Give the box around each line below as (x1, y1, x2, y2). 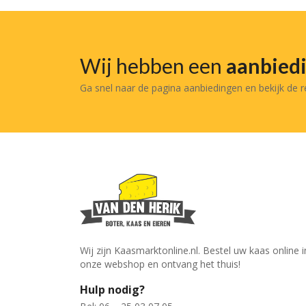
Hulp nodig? (80, 282, 145, 298)
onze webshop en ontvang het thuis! (80, 258, 240, 271)
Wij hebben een (80, 53, 226, 79)
